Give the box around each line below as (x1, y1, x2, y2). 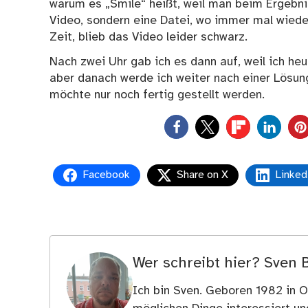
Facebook (82, 168, 130, 181)
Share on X (177, 168, 228, 181)
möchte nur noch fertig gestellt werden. (49, 88, 265, 101)
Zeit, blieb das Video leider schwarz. (49, 30, 247, 43)
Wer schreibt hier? (133, 255, 264, 272)
